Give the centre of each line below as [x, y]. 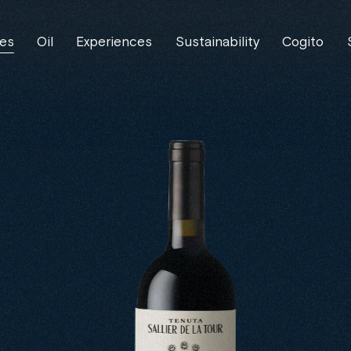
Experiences [114, 43]
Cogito [303, 43]
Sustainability [217, 43]
